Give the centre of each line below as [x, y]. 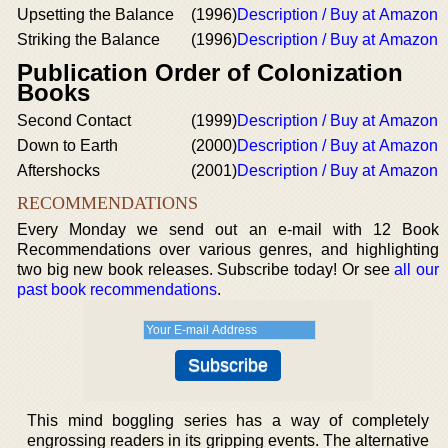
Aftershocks [58, 170]
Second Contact [74, 120]
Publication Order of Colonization [210, 72]
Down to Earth [67, 145]
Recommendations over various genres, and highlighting [228, 249]
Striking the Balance [88, 39]
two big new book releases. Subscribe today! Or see [206, 269]
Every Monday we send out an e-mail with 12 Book [228, 229]
